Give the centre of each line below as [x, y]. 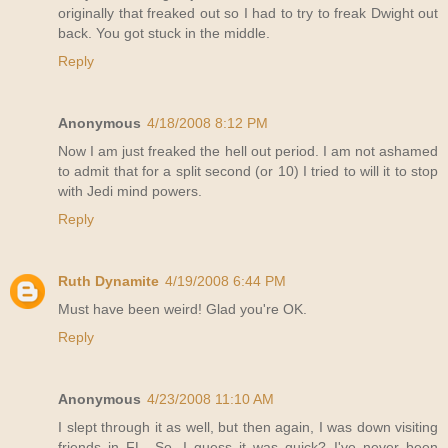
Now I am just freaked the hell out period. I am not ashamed [248, 150]
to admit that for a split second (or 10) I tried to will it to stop [248, 170]
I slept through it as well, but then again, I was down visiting [248, 426]
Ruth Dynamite [108, 280]
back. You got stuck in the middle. [164, 32]
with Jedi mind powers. [130, 190]
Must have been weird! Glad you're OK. [182, 308]
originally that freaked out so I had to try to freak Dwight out [248, 12]
